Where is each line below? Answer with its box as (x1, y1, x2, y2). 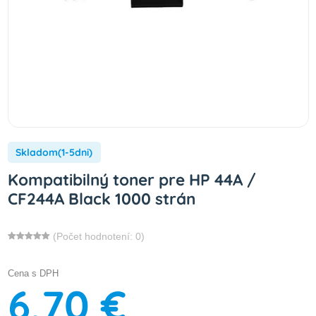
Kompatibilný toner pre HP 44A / (7, 169, 256, 190)
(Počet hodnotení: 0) (52, 230, 145, 242)
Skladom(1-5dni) (16, 145, 93, 159)
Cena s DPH (7, 267, 59, 279)
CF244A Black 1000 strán (7, 188, 195, 209)
